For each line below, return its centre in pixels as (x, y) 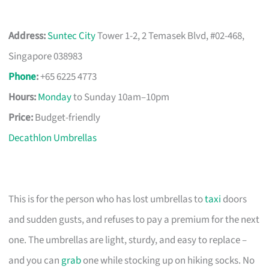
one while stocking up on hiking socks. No (168, 260)
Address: (27, 36)
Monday (55, 97)
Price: (21, 117)
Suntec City (72, 36)
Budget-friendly (67, 117)
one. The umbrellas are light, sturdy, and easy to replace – (128, 240)
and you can (35, 260)
